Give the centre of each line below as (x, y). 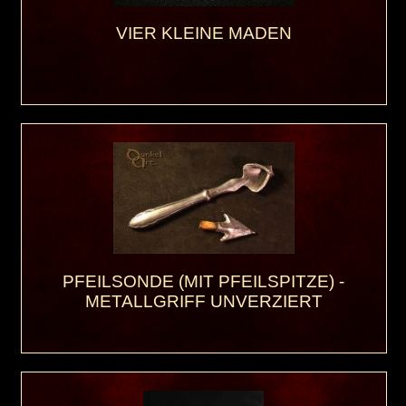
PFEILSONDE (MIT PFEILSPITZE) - (204, 281)
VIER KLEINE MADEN (203, 34)
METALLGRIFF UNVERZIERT (203, 301)
